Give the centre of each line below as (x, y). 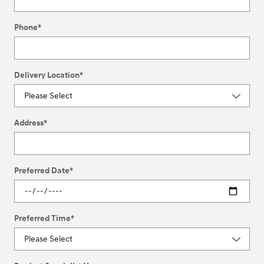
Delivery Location (47, 75)
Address (29, 123)
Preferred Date (42, 170)
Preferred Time (42, 218)
